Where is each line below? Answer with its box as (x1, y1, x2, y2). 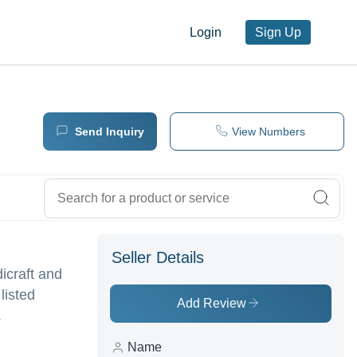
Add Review (177, 296, 246, 311)
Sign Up (255, 25, 301, 40)
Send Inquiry (74, 125, 144, 139)
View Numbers (231, 125, 305, 139)
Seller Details (112, 249, 204, 267)
